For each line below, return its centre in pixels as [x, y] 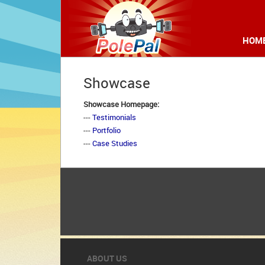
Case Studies [115, 143]
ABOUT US [107, 258]
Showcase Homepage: [121, 104]
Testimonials [114, 117]
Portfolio [106, 130]
